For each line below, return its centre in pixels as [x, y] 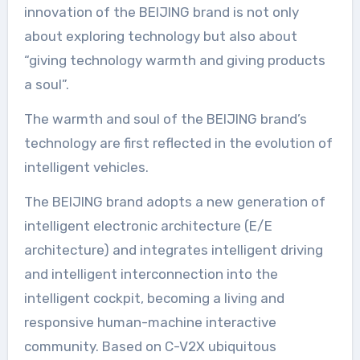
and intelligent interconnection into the [151, 274]
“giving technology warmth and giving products [174, 60]
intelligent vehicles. [86, 167]
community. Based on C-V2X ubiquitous [150, 346]
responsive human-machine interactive [150, 322]
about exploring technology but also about [160, 36]
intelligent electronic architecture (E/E [148, 225]
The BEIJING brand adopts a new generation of [174, 201]
